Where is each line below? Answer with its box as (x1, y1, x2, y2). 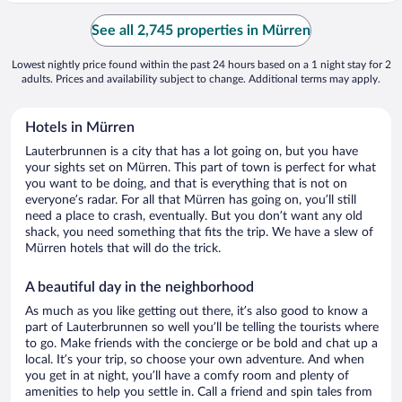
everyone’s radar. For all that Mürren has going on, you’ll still (25, 193, 356, 206)
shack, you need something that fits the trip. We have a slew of (25, 225, 373, 239)
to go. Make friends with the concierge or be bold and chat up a (25, 336, 378, 350)
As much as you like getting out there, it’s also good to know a (25, 304, 368, 318)
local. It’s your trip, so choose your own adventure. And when (25, 353, 364, 366)
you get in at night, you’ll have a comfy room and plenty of (25, 369, 349, 382)
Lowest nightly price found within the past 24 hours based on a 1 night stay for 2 (11, 58, 391, 70)
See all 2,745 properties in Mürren (92, 22, 310, 38)
